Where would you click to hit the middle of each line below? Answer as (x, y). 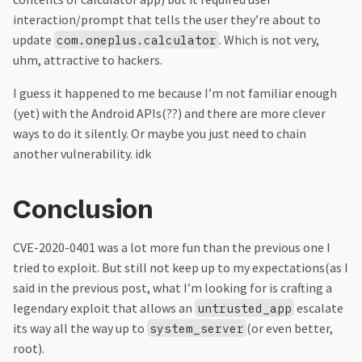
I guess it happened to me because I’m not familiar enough (175, 93)
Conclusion (83, 208)
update (34, 39)
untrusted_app (245, 308)
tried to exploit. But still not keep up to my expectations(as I (181, 267)
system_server (197, 328)
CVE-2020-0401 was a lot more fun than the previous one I (172, 247)
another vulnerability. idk (82, 153)
